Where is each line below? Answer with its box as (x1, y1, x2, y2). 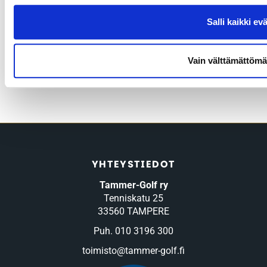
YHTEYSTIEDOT (91, 157, 176, 171)
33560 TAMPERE (98, 206, 169, 217)
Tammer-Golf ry (99, 179, 168, 191)
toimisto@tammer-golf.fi (82, 245, 185, 256)
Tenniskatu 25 (104, 193, 163, 204)
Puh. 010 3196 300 (94, 225, 173, 237)
